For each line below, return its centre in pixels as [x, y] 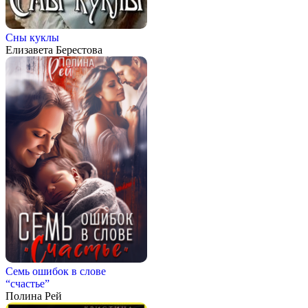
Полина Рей [34, 296]
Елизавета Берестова [54, 50]
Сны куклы [32, 38]
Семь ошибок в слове [56, 272]
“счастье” [27, 284]
